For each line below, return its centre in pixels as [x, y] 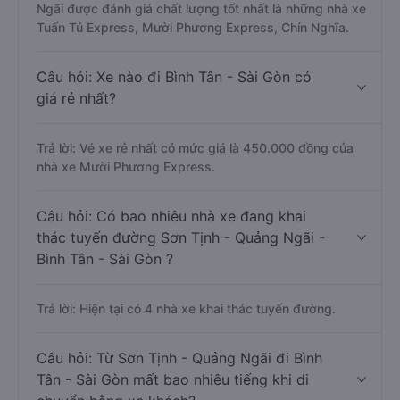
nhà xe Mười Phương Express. [126, 167]
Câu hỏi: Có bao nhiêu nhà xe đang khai [171, 216]
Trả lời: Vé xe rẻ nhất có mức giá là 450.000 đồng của [195, 148]
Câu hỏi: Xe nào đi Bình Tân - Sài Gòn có [174, 77]
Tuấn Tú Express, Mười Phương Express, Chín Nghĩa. [193, 27]
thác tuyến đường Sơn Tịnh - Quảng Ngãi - [181, 237]
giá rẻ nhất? [76, 98]
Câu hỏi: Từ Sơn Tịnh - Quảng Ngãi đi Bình [179, 358]
